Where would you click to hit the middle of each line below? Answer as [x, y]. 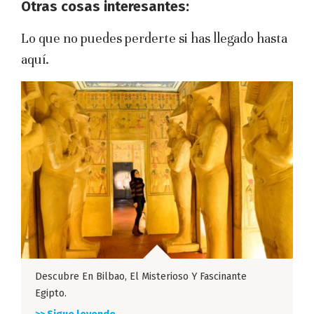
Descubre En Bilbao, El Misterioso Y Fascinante [141, 277]
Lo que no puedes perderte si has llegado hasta [154, 39]
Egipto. [51, 294]
